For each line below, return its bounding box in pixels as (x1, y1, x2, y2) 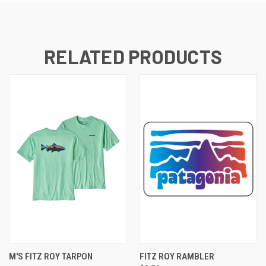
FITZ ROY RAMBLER (139, 251, 214, 262)
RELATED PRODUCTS (44, 45, 222, 68)
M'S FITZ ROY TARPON (9, 251, 93, 262)
